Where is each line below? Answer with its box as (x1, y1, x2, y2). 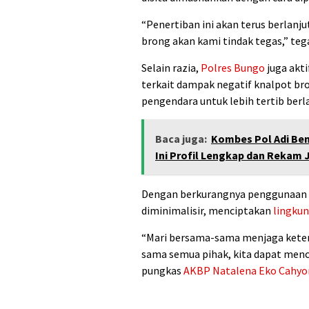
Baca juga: (155, 131, 207, 146)
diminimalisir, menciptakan (141, 203, 273, 217)
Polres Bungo (201, 60, 265, 74)
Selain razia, (141, 60, 201, 74)
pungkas (141, 263, 183, 277)
